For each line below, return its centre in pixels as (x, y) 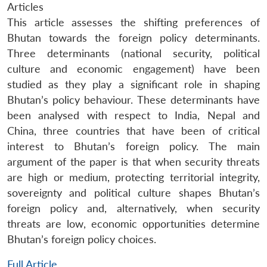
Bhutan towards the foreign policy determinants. (133, 38)
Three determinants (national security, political (133, 53)
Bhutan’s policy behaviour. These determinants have (133, 100)
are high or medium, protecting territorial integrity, (133, 177)
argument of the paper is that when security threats (133, 162)
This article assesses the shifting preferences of (133, 22)
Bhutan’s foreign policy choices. (82, 239)
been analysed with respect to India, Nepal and (133, 115)
